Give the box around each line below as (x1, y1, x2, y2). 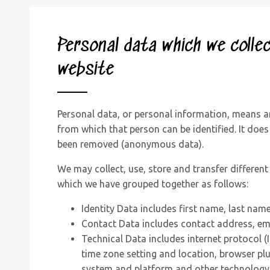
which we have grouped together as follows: (57, 178, 248, 189)
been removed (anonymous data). (57, 138, 204, 149)
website (57, 59, 114, 81)
